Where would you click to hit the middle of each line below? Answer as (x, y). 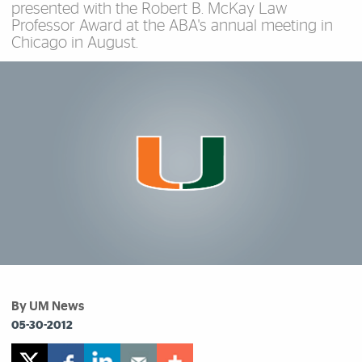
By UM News (48, 307)
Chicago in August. (75, 43)
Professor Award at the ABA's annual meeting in (172, 26)
